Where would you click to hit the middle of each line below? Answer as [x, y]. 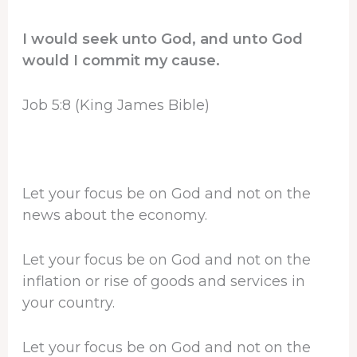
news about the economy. [114, 216]
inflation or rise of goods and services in [163, 282]
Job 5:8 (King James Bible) [116, 105]
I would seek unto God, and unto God [162, 39]
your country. [68, 303]
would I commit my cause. [121, 60]
